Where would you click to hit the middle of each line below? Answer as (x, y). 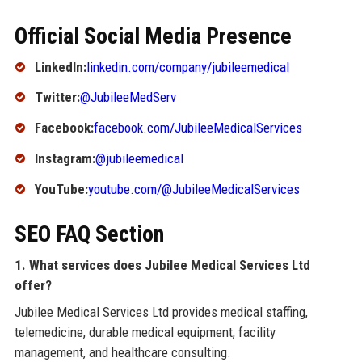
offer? (33, 285)
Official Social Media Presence (153, 36)
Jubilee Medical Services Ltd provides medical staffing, (161, 311)
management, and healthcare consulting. (122, 352)
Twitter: (57, 97)
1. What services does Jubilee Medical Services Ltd (162, 265)
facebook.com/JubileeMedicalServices (198, 128)
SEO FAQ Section (89, 234)
